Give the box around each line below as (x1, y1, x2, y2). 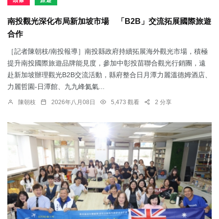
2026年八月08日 (51, 99, 95, 106)
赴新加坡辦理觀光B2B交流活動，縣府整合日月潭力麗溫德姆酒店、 (7, 71, 212, 79)
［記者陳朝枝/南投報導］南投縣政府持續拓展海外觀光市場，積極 (7, 47, 208, 56)
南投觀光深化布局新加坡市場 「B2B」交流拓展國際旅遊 (7, 17, 211, 26)
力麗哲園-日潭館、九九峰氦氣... (7, 83, 105, 91)
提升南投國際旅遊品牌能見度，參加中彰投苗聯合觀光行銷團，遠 (7, 59, 206, 67)
